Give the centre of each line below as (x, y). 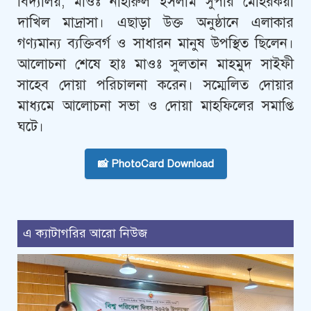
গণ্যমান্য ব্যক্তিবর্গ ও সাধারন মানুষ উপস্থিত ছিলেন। (155, 44)
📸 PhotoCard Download (155, 164)
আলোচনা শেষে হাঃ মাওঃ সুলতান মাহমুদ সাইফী (155, 65)
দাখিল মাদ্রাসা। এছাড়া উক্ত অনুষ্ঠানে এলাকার (155, 23)
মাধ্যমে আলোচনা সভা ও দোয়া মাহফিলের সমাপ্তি (155, 106)
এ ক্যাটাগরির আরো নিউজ (85, 234)
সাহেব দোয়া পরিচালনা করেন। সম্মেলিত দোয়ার (155, 85)
